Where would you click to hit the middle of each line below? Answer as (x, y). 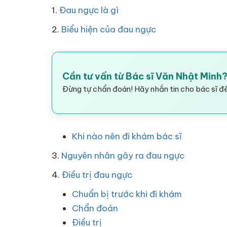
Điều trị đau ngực (97, 175)
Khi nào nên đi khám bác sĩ (127, 136)
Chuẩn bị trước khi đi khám (127, 194)
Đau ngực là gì (89, 10)
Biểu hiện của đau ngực (109, 29)
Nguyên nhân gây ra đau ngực (123, 156)
